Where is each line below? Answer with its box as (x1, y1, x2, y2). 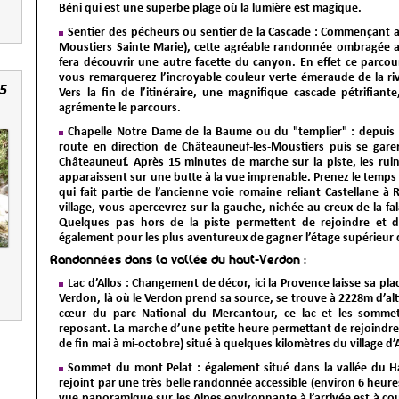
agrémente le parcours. (59, 100, 182, 116)
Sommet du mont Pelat (68, 360, 193, 376)
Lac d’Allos (68, 275, 122, 291)
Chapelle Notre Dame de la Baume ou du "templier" (68, 124, 347, 140)
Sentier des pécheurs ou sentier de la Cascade (68, 24, 312, 40)
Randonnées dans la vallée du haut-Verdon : (50, 253, 307, 269)
